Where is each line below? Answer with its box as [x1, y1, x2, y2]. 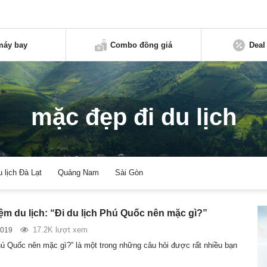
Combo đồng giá [110, 40, 173, 49]
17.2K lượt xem [32, 225, 88, 234]
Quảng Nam [58, 168, 100, 178]
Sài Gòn [115, 168, 144, 178]
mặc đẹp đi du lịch [30, 103, 237, 131]
